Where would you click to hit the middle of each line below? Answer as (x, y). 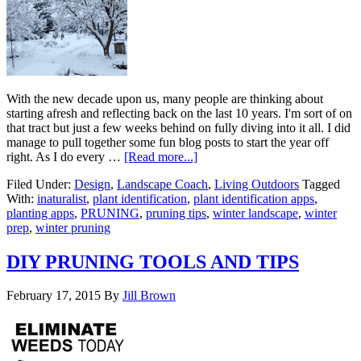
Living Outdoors (257, 184)
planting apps (40, 213)
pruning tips (176, 213)
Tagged (321, 184)
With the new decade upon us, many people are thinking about (165, 98)
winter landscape (255, 213)
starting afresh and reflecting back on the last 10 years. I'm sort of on (179, 113)
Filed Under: (40, 184)
